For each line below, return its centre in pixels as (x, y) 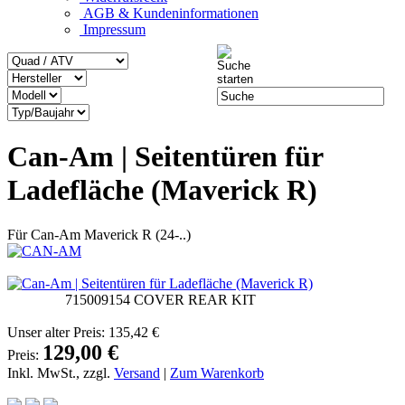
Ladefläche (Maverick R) (162, 190)
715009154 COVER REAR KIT (160, 299)
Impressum (113, 29)
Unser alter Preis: (58, 332)
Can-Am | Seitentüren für (165, 157)
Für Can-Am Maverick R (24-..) (99, 234)
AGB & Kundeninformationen (169, 13)
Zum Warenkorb (217, 372)
